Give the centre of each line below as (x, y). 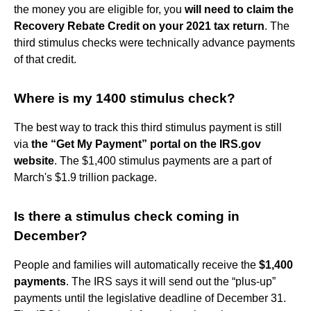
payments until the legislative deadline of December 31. (150, 298)
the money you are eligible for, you (99, 9)
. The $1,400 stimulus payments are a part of (163, 160)
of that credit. (45, 59)
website (34, 160)
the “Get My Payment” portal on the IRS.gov (146, 144)
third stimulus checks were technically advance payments (154, 42)
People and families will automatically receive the (136, 264)
